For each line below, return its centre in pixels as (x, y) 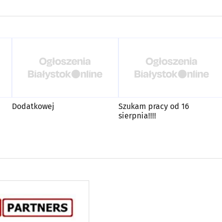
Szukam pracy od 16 (154, 106)
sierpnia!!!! (137, 115)
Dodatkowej (33, 106)
